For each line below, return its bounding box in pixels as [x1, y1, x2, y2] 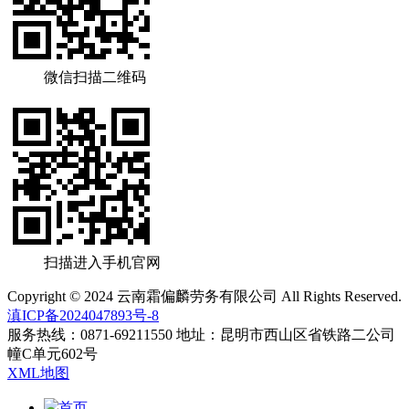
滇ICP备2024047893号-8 [7, 307, 159, 323]
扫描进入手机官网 [44, 254, 161, 270]
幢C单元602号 [7, 345, 98, 362]
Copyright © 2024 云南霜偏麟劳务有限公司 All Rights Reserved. [7, 288, 402, 304]
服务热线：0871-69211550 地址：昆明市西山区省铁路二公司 [7, 326, 395, 342]
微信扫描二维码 [44, 68, 146, 85]
